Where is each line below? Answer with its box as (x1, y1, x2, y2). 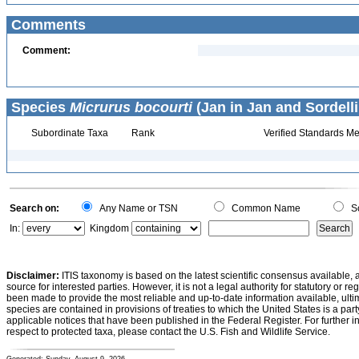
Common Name (227, 203, 301, 214)
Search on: (10, 203, 59, 214)
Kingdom (90, 223, 129, 234)
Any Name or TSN (95, 203, 178, 214)
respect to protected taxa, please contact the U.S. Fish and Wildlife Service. (6, 326, 330, 337)
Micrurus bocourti (70, 99, 192, 115)
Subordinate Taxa (28, 127, 108, 139)
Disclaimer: (6, 270, 59, 281)
